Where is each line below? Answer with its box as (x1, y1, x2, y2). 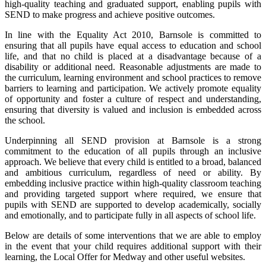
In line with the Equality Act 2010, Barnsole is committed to (5, 30, 261, 40)
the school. (5, 115, 45, 125)
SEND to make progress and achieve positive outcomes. (5, 9, 215, 20)
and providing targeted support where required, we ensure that (5, 189, 261, 199)
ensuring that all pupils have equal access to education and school (5, 40, 261, 50)
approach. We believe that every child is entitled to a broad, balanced (5, 157, 261, 167)
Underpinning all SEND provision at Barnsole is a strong (5, 135, 261, 145)
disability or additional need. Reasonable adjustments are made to (5, 62, 261, 72)
